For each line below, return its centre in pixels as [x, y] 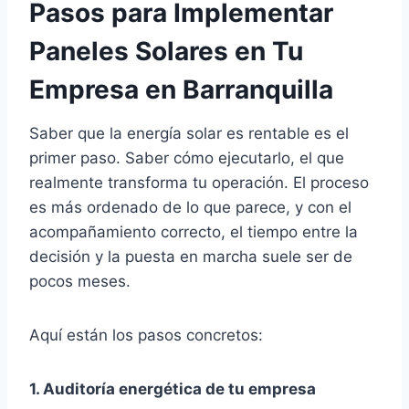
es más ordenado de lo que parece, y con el [190, 207]
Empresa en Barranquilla [181, 89]
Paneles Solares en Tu [166, 51]
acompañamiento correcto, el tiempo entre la [194, 232]
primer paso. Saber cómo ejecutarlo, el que [187, 158]
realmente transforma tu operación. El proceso [199, 183]
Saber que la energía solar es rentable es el [189, 133]
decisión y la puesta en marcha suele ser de [191, 257]
